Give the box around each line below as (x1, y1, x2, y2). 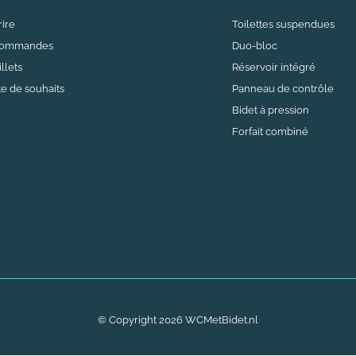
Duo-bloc (232, 39, 277, 52)
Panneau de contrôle (232, 82, 334, 95)
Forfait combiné (232, 125, 308, 137)
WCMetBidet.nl (183, 313, 258, 326)
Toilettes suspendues (232, 17, 335, 30)
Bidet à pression (232, 103, 309, 116)
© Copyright (98, 313, 159, 326)
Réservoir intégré (232, 60, 315, 73)
